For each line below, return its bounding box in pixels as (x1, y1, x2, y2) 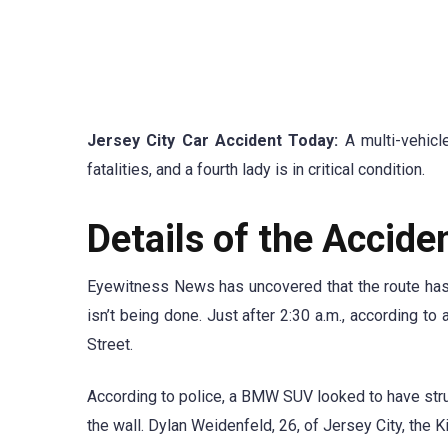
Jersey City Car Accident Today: (87, 131, 339, 150)
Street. (87, 335, 133, 355)
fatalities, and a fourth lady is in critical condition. (87, 160, 425, 179)
